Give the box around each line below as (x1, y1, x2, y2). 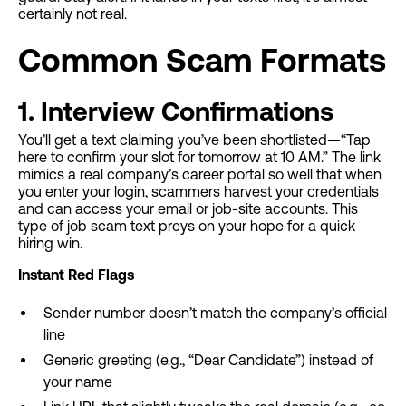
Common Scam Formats (18, 42, 386, 79)
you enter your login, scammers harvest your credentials (18, 183, 379, 199)
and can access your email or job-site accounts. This (18, 200, 358, 217)
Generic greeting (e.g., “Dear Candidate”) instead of (43, 352, 373, 368)
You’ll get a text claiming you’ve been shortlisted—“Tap (18, 131, 371, 148)
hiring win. (18, 235, 82, 251)
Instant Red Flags (18, 266, 134, 283)
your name (43, 373, 112, 390)
